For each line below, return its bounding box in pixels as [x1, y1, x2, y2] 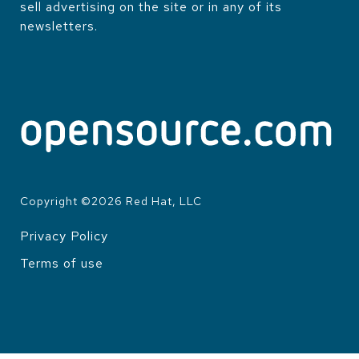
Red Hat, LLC [123, 193, 202, 208]
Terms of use [20, 254, 103, 272]
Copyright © [20, 193, 91, 208]
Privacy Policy [20, 227, 108, 244]
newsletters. [20, 18, 98, 35]
